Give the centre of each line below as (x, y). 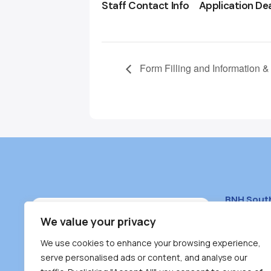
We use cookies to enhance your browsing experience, (151, 243)
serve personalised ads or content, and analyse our (144, 257)
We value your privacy (98, 221)
